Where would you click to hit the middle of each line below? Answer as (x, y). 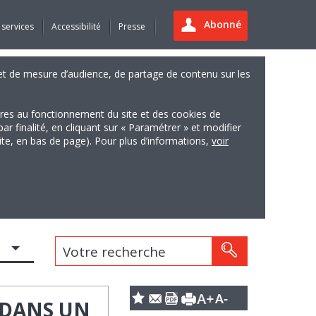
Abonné (222, 25)
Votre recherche (81, 246)
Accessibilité (76, 26)
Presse (132, 26)
